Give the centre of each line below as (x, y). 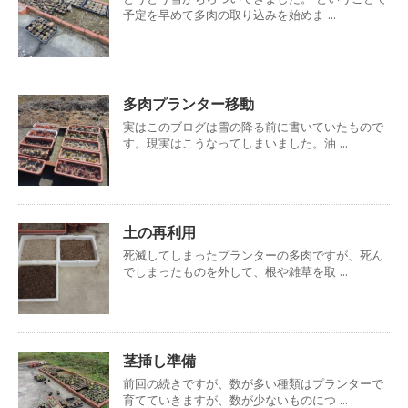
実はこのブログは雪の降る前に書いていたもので (253, 127)
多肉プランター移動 (189, 103)
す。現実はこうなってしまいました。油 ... (235, 143)
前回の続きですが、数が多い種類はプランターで (253, 383)
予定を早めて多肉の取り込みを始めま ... (229, 15)
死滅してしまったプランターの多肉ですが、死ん (253, 255)
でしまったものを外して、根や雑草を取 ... (235, 271)
